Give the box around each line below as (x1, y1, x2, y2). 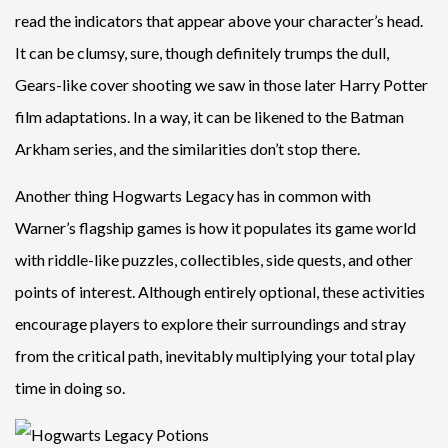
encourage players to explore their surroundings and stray (15, 313, 406, 333)
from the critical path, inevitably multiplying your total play (15, 345, 415, 365)
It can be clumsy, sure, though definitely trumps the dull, (15, 42, 389, 62)
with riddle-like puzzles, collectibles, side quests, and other (15, 249, 413, 269)
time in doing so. (15, 377, 125, 397)
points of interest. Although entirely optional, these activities (15, 281, 425, 301)
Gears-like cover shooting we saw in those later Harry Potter (15, 74, 428, 94)
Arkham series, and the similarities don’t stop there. (15, 138, 360, 158)
